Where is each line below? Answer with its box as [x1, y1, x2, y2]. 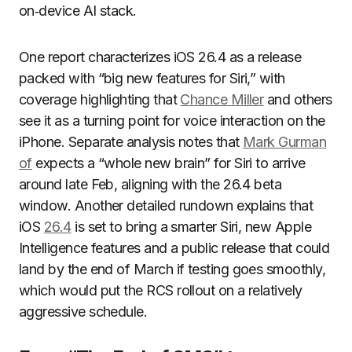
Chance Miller [180, 91, 264, 108]
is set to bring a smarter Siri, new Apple [71, 218, 312, 235]
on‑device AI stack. [19, 2, 137, 19]
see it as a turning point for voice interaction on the [19, 112, 325, 129]
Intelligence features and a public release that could [19, 240, 330, 256]
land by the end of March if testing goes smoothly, [19, 261, 325, 277]
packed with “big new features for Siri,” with [19, 70, 285, 86]
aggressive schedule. [19, 303, 148, 320]
